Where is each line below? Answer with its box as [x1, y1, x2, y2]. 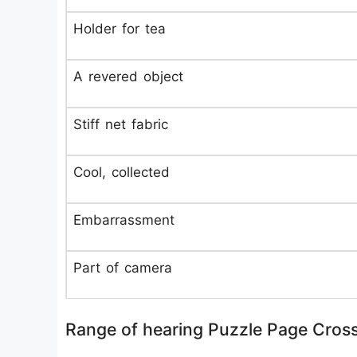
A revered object [73, 69, 183, 84]
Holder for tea [73, 21, 166, 37]
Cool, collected [73, 164, 170, 180]
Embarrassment [73, 212, 175, 228]
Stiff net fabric [73, 116, 168, 132]
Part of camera [73, 260, 172, 276]
